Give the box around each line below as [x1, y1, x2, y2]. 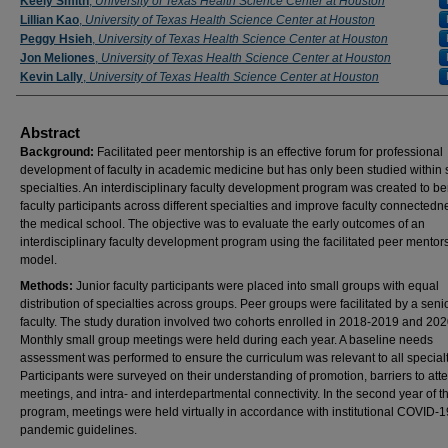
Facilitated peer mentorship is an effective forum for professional [97, 145, 443, 159]
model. [20, 253, 57, 267]
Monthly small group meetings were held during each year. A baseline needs [20, 333, 433, 347]
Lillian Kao [20, 13, 79, 27]
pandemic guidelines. [20, 423, 137, 437]
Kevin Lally [20, 70, 83, 84]
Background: [20, 145, 97, 159]
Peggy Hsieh [20, 32, 92, 46]
